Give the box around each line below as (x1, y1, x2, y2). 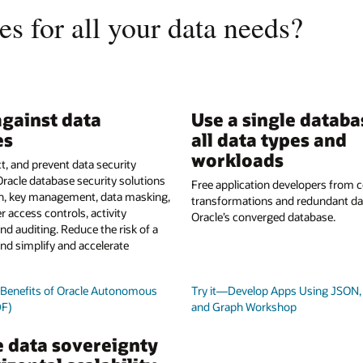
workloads (191, 147, 284, 171)
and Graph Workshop (191, 299, 297, 315)
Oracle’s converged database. (191, 209, 335, 225)
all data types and (191, 127, 347, 151)
